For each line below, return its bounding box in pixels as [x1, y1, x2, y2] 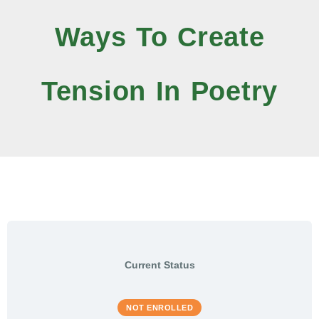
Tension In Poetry [41, 75, 278, 106]
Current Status [124, 259, 195, 271]
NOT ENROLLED [126, 303, 193, 313]
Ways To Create [54, 21, 265, 52]
